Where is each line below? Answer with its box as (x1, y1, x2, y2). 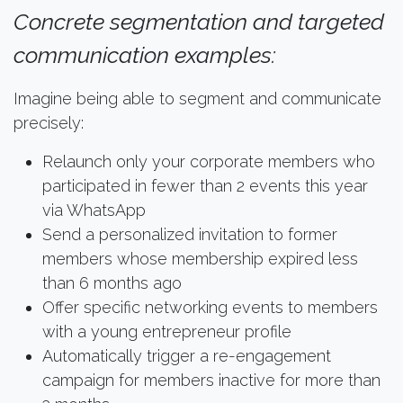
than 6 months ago (42, 273, 182, 292)
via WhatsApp (42, 200, 146, 219)
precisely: (13, 112, 84, 132)
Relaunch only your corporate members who (42, 151, 375, 171)
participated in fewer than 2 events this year (42, 175, 368, 195)
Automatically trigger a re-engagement (42, 345, 331, 365)
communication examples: (13, 40, 276, 68)
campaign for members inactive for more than (42, 370, 381, 390)
